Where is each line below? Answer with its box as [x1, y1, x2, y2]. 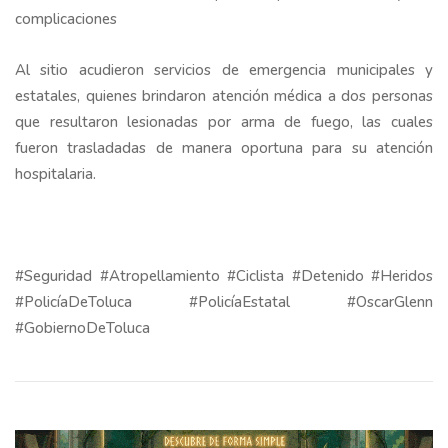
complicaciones [15, 9, 117, 30]
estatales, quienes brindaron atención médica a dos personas [15, 86, 433, 107]
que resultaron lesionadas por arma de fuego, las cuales [15, 112, 433, 133]
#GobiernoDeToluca [15, 318, 162, 339]
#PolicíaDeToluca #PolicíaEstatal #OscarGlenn [15, 292, 433, 313]
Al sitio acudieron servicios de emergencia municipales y [15, 60, 433, 81]
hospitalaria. [15, 164, 96, 185]
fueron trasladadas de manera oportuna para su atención [15, 138, 433, 159]
